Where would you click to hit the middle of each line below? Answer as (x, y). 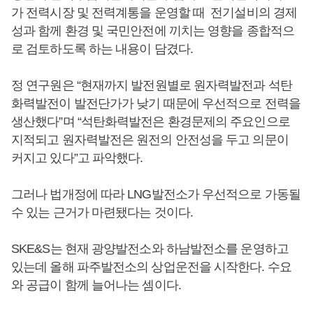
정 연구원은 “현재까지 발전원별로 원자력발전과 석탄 (152, 85)
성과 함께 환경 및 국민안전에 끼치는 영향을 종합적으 (153, 31)
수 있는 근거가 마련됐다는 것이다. (102, 212)
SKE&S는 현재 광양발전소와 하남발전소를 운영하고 (150, 249)
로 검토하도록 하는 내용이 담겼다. (102, 49)
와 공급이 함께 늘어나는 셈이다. (96, 285)
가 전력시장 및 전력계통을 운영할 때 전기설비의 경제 (154, 13)
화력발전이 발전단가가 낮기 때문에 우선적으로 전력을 (156, 103)
